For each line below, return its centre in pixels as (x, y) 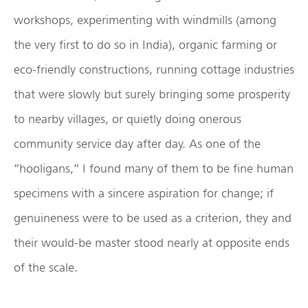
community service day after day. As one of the (137, 144)
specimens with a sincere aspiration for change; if (144, 193)
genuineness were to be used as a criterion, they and (153, 218)
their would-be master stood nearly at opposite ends (152, 243)
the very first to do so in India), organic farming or (145, 45)
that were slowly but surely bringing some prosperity (152, 94)
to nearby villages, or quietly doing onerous (128, 119)
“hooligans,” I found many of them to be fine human (154, 168)
